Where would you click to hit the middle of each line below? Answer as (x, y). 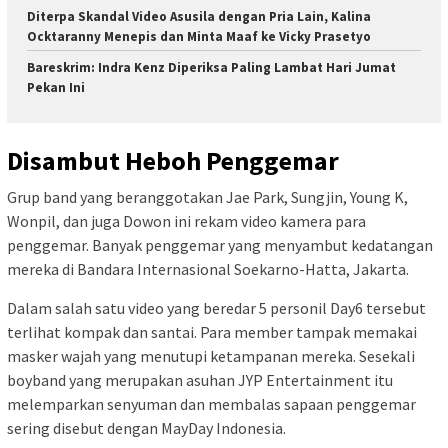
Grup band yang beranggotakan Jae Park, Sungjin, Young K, (207, 196)
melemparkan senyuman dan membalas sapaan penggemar (211, 403)
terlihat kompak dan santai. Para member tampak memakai (212, 331)
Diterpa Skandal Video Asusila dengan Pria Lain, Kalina (199, 17)
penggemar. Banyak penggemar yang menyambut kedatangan (220, 244)
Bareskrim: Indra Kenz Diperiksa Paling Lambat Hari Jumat (211, 68)
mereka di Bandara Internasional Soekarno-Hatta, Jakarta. (208, 268)
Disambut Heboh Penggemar (173, 160)
